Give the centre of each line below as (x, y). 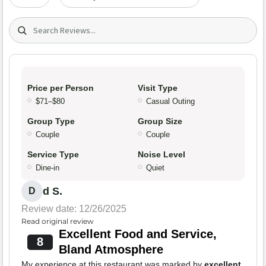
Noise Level (161, 155)
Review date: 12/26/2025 (74, 209)
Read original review (58, 221)
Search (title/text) (50, 23)
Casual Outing (170, 102)
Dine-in (47, 168)
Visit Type (158, 88)
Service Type (53, 155)
